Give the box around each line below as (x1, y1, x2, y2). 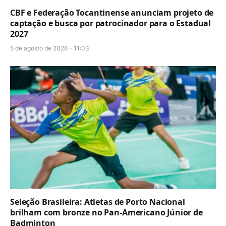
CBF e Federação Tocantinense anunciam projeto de (10, 7, 214, 18)
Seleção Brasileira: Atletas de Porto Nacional (10, 196, 185, 207)
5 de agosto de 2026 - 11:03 (10, 44, 89, 52)
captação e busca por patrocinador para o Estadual (10, 17, 211, 29)
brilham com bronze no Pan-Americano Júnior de (10, 206, 203, 218)
